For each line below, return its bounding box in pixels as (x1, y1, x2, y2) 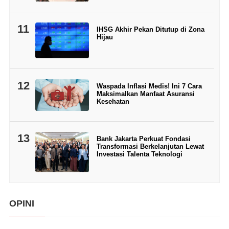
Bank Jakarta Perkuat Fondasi (96, 134, 191, 143)
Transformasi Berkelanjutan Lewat (96, 142, 204, 150)
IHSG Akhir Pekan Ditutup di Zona (96, 25, 204, 33)
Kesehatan (96, 97, 129, 105)
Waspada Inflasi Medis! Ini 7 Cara (96, 82, 202, 90)
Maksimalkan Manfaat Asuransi (96, 89, 195, 98)
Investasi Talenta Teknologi (96, 150, 182, 158)
